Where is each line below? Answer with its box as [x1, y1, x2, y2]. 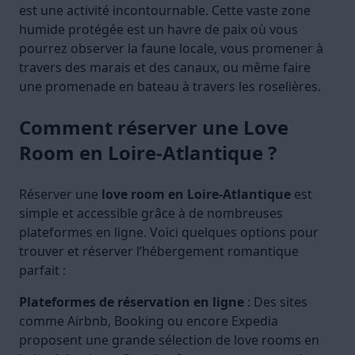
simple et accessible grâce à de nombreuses [19, 204, 283, 223]
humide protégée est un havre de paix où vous [19, 21, 298, 39]
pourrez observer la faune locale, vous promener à [19, 40, 323, 58]
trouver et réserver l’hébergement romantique [19, 242, 299, 261]
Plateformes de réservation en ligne [19, 293, 244, 311]
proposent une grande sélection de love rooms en [19, 331, 319, 349]
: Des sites [244, 293, 307, 311]
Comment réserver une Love [19, 114, 288, 141]
